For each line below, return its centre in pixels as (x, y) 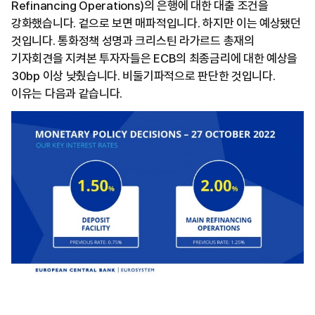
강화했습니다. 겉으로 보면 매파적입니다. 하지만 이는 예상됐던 (156, 23)
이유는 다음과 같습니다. (67, 93)
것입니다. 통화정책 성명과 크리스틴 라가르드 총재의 (133, 40)
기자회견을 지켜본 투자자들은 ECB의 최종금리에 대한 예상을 (155, 58)
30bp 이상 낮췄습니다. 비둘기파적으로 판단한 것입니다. (143, 76)
